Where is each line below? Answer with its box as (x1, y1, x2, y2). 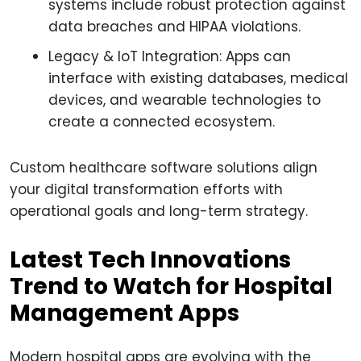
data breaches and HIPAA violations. (48, 17, 301, 36)
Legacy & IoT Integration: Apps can (48, 47, 291, 66)
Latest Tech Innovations (10, 244, 291, 276)
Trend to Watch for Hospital (10, 271, 333, 302)
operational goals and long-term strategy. (10, 201, 308, 221)
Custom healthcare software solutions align (10, 158, 317, 177)
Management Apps (10, 297, 239, 329)
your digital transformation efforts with (10, 180, 283, 199)
